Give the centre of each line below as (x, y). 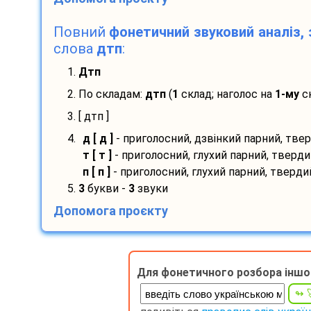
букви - (106, 189)
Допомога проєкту (110, 211)
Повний (81, 32)
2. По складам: (106, 94)
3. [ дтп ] (88, 117)
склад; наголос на (226, 94)
